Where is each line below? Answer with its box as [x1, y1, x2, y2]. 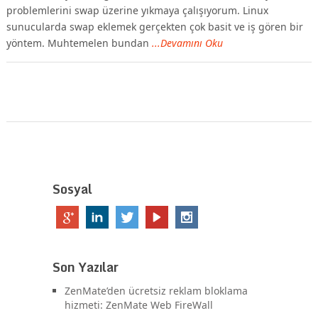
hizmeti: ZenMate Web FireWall [65, 297, 213, 312]
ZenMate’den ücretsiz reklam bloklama [65, 283, 248, 297]
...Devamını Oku [151, 35, 223, 50]
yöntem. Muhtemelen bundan [6, 35, 152, 50]
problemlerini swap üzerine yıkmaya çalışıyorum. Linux [6, 3, 268, 17]
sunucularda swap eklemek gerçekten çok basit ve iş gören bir [6, 19, 303, 33]
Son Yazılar [53, 256, 119, 278]
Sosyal [53, 177, 92, 199]
